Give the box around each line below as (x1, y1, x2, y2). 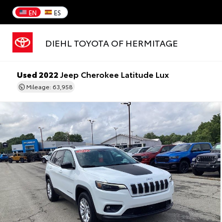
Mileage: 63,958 (25, 82, 73, 91)
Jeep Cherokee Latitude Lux (58, 68, 169, 80)
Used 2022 (17, 68, 59, 80)
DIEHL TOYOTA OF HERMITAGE (45, 36, 178, 50)
